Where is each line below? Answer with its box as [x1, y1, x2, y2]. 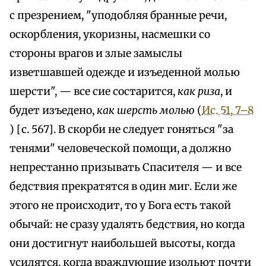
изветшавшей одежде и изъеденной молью [9, 66, 240, 80]
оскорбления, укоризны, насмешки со [9, 28, 210, 42]
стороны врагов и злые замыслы [9, 47, 182, 61]
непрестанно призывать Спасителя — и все [9, 161, 242, 175]
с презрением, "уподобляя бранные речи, [9, 9, 227, 23]
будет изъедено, [9, 104, 97, 118]
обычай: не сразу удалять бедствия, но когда [9, 218, 245, 232]
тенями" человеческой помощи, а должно [9, 142, 231, 156]
